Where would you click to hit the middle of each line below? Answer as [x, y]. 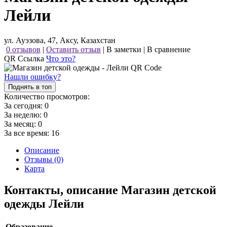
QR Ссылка [25, 58]
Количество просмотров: [47, 96]
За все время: [28, 133]
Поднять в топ [30, 87]
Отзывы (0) [44, 159]
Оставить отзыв [73, 49]
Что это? [61, 58]
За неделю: [24, 115]
